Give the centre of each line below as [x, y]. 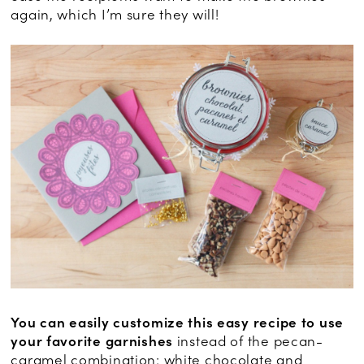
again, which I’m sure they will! [115, 14]
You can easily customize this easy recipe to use [177, 322]
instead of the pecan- [248, 341]
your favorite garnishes [92, 341]
